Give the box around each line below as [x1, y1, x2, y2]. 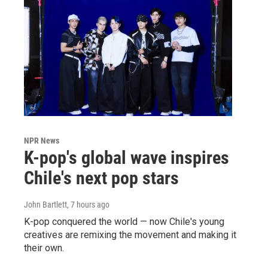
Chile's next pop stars [24, 167, 179, 188]
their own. [24, 242, 64, 254]
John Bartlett [24, 200, 67, 209]
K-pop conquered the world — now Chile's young [24, 216, 224, 227]
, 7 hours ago [67, 200, 109, 209]
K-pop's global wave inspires [24, 147, 229, 168]
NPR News [24, 136, 59, 145]
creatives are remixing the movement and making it [24, 229, 236, 240]
